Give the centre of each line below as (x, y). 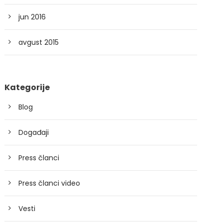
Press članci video (50, 183)
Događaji (34, 132)
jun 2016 (32, 17)
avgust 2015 (39, 42)
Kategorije (27, 87)
